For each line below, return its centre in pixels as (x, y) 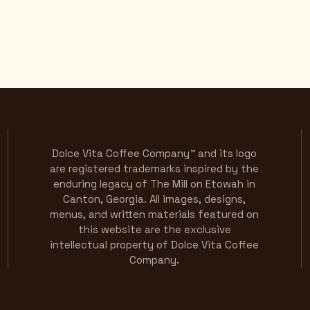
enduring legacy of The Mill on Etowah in (155, 184)
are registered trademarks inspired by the (155, 169)
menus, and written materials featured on (155, 215)
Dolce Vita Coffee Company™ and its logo (155, 154)
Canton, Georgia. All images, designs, (155, 199)
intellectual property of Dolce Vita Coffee (155, 245)
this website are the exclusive (154, 230)
